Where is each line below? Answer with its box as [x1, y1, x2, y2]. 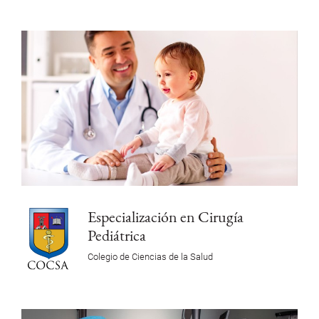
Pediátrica [87, 225, 146, 246]
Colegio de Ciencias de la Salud [87, 251, 213, 263]
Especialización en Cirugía [87, 206, 244, 227]
